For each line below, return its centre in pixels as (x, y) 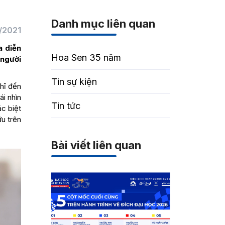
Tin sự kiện (74, 82)
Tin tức (66, 106)
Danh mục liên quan (103, 24)
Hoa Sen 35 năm (86, 58)
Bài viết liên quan (96, 145)
